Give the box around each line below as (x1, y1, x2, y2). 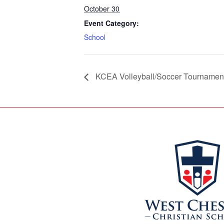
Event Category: (84, 18, 139, 28)
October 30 (84, 3, 119, 13)
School (84, 32, 105, 42)
